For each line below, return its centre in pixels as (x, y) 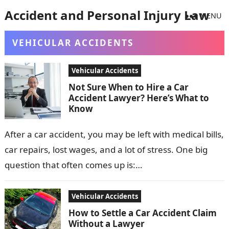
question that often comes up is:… (73, 165)
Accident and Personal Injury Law (107, 15)
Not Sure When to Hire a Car (128, 87)
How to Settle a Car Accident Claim (142, 213)
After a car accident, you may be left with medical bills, (114, 134)
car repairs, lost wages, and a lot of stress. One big (106, 150)
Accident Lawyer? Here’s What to (139, 98)
